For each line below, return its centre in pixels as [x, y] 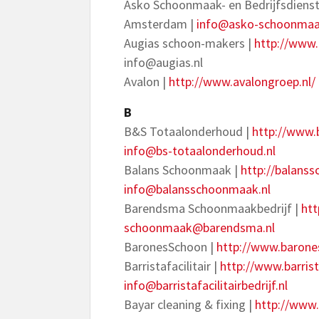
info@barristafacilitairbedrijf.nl [206, 285]
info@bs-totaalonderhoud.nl [200, 151]
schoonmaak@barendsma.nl [199, 228]
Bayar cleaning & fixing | [189, 304]
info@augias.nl [163, 62]
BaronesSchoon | [170, 247]
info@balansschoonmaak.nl [197, 189]
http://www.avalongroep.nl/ [242, 82]
